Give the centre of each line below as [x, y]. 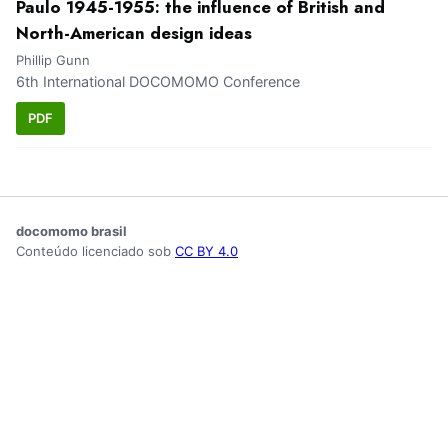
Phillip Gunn [53, 60]
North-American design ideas [134, 33]
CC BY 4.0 [206, 250]
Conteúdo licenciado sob [95, 250]
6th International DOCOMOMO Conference [158, 82]
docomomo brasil [71, 230]
